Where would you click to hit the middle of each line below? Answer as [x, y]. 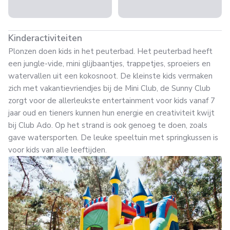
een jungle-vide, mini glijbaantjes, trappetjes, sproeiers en [109, 64]
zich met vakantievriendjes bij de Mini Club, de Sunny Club [109, 88]
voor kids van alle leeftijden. [57, 150]
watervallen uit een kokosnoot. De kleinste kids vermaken [110, 76]
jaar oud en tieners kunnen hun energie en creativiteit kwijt [111, 113]
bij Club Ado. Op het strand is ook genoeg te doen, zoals [108, 125]
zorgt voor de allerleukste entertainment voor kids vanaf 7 [112, 101]
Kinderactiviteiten [45, 38]
